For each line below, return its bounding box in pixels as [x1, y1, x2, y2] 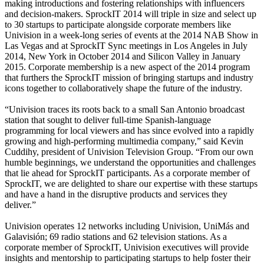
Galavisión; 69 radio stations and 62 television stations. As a [5, 231, 227, 242]
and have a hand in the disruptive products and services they [5, 189, 227, 199]
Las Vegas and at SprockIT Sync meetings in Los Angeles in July [5, 40, 247, 51]
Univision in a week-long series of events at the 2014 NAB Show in [5, 29, 258, 40]
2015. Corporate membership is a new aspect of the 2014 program [5, 61, 250, 72]
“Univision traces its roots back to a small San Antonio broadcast [5, 104, 245, 114]
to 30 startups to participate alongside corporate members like [5, 19, 231, 29]
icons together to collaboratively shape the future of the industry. [5, 82, 242, 93]
